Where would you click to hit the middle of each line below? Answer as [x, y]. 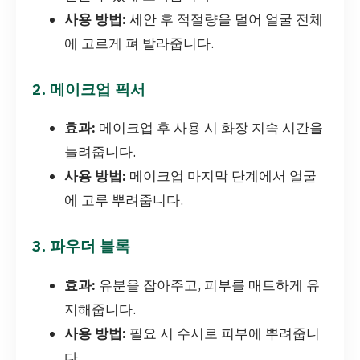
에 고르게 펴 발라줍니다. [139, 43]
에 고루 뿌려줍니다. [124, 200]
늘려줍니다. [100, 152]
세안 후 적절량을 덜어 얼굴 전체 [225, 19]
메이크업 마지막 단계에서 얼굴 [221, 176]
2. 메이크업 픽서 [89, 88]
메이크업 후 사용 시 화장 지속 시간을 [209, 128]
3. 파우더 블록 [81, 246]
